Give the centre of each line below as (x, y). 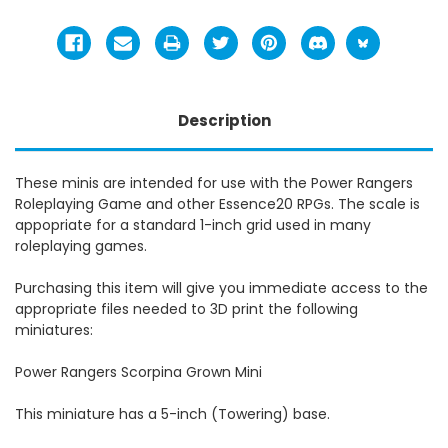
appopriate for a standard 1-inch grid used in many (193, 224)
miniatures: (54, 329)
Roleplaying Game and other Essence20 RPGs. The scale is (217, 203)
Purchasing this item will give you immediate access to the (221, 287)
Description (224, 120)
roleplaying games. (81, 245)
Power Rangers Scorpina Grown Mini (138, 371)
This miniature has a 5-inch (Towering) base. (172, 413)
